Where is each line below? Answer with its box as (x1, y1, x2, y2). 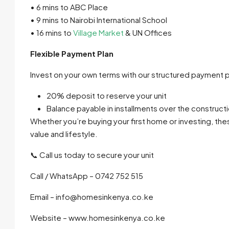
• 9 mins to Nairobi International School (30, 15, 167, 25)
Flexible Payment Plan (30, 49, 113, 59)
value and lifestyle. (30, 129, 98, 139)
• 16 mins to (30, 28, 73, 38)
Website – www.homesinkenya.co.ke (30, 213, 165, 223)
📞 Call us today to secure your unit (30, 150, 154, 160)
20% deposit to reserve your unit (47, 90, 167, 101)
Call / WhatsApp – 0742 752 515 (30, 171, 143, 181)
